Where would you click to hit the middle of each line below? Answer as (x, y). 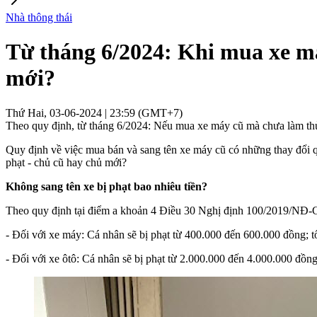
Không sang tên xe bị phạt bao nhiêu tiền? (106, 186)
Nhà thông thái (39, 17)
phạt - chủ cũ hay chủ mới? (66, 162)
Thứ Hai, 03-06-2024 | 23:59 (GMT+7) (94, 113)
